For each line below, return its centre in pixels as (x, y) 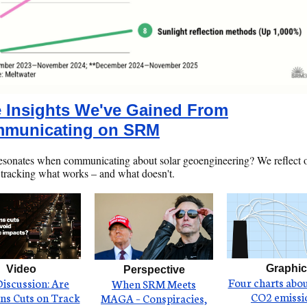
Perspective (154, 270)
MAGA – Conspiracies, (154, 298)
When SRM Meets (154, 283)
